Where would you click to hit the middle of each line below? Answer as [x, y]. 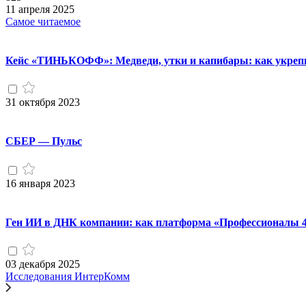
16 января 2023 [40, 183]
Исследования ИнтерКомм [68, 277]
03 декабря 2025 [43, 264]
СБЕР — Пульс [44, 141]
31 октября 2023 [43, 102]
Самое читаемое [43, 21]
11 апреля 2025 [40, 9]
